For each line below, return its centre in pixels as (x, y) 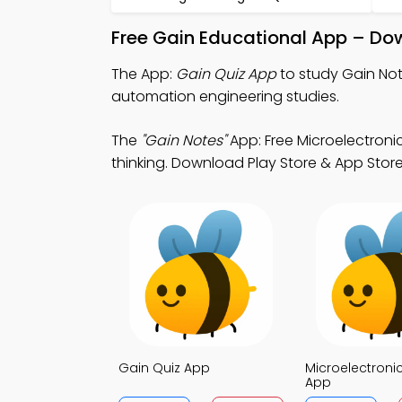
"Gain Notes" (184, 140)
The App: (144, 74)
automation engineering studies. (225, 96)
